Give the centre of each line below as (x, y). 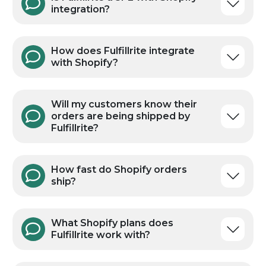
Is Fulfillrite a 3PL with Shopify (124, 102)
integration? (80, 113)
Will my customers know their (124, 208)
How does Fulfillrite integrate (123, 155)
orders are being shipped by (120, 220)
